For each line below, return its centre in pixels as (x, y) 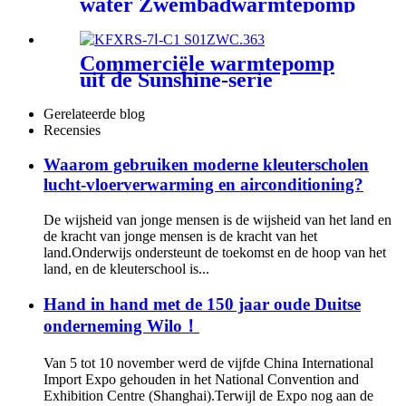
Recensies (72, 130)
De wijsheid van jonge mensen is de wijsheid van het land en (217, 220)
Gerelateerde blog (94, 113)
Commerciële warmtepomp (207, 63)
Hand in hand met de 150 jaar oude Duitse (202, 304)
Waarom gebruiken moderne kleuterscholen (206, 165)
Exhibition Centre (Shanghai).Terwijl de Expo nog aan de (208, 395)
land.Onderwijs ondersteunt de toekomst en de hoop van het (215, 253)
